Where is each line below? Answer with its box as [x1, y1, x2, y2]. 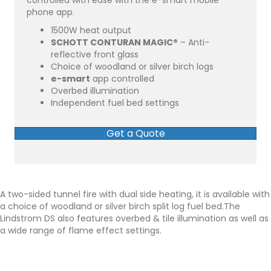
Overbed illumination [51, 85, 139, 97]
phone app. [27, 6, 74, 19]
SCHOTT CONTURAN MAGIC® [51, 36, 178, 49]
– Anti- [178, 36, 209, 49]
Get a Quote [106, 126, 165, 141]
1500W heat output [51, 24, 131, 37]
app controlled [90, 73, 154, 85]
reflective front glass [51, 48, 139, 61]
